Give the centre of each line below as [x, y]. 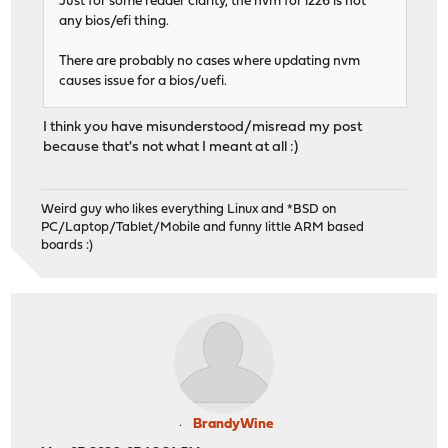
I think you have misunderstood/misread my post [203, 127]
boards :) [67, 246]
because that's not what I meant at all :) [171, 147]
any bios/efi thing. [114, 21]
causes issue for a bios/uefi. [143, 81]
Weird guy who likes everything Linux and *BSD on [189, 210]
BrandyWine [233, 425]
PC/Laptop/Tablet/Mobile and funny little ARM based [203, 228]
